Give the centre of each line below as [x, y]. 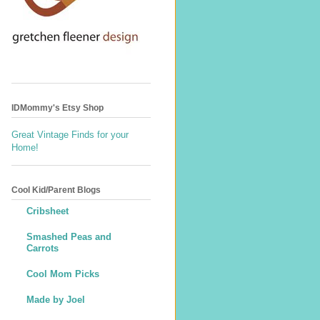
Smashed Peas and [69, 237]
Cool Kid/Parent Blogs [56, 190]
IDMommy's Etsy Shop [57, 107]
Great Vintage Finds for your [70, 134]
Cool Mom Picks [63, 274]
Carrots [42, 249]
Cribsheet [47, 211]
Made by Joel [56, 300]
